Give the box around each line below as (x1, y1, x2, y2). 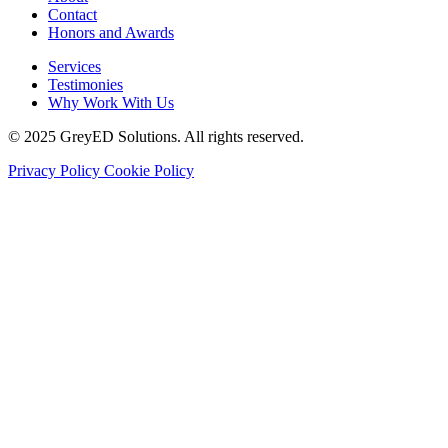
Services (48, 58, 101, 76)
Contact (48, 6, 97, 24)
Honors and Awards (48, 24, 174, 42)
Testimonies (48, 76, 123, 94)
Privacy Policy (8, 162, 104, 180)
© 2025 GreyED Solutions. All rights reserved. (8, 128, 304, 146)
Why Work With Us (48, 94, 174, 112)
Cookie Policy (104, 162, 194, 180)
